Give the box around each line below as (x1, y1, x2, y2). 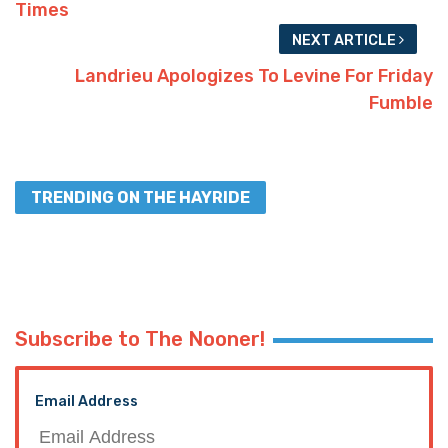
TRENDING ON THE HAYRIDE (31, 187, 250, 207)
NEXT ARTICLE (292, 32, 400, 50)
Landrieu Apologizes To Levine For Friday (75, 64, 433, 87)
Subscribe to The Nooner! (15, 326, 265, 351)
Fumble (369, 91, 433, 114)
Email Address (35, 392, 138, 410)
